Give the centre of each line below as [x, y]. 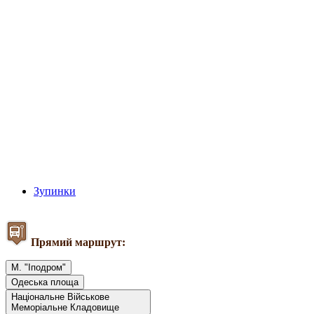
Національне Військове [60, 297]
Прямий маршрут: [78, 243]
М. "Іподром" [39, 268]
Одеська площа [45, 282]
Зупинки [55, 191]
